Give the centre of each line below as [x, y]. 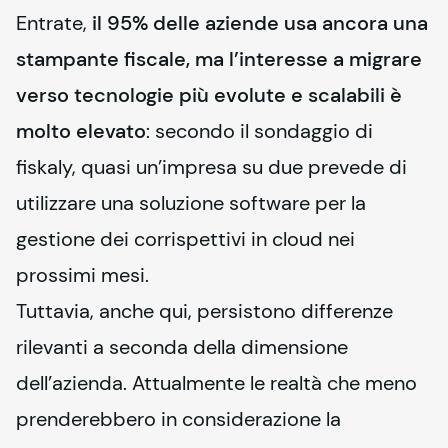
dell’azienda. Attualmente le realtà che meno [216, 383]
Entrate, [54, 23]
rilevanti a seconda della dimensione [182, 347]
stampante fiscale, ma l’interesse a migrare [219, 59]
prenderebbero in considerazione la [178, 419]
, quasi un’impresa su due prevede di [239, 167]
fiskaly [44, 167]
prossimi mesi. [82, 275]
